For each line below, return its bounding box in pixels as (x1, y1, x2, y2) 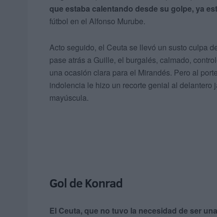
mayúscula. (49, 92, 89, 104)
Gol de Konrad (49, 174, 123, 192)
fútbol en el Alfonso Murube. (49, 15, 145, 27)
